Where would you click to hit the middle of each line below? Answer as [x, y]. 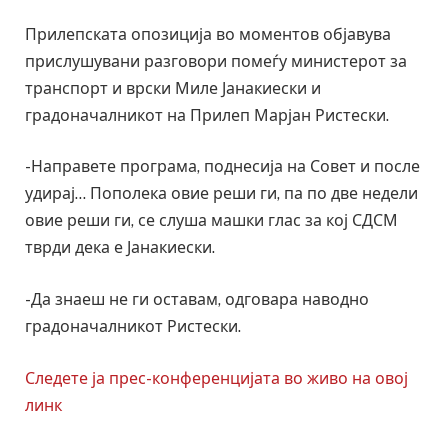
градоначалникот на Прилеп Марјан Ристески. [207, 115]
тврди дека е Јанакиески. [120, 248]
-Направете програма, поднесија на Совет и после [222, 167]
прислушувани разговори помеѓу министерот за [216, 61]
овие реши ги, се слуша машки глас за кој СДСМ [211, 221]
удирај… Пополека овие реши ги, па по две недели [221, 194]
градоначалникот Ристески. [133, 326]
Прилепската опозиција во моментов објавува [208, 34]
